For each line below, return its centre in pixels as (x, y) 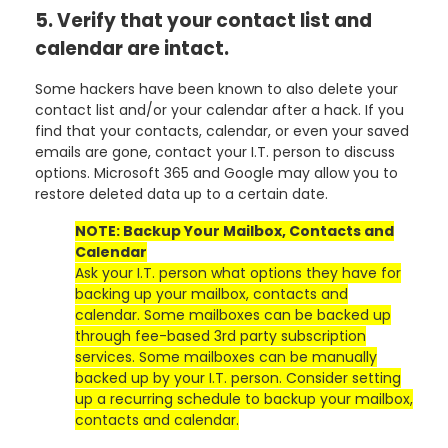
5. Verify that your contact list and (203, 20)
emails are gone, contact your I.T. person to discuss (215, 151)
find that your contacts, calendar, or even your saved (222, 130)
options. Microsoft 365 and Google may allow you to (216, 172)
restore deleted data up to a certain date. (181, 193)
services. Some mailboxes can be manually (226, 356)
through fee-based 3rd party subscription (220, 335)
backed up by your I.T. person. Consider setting (238, 377)
